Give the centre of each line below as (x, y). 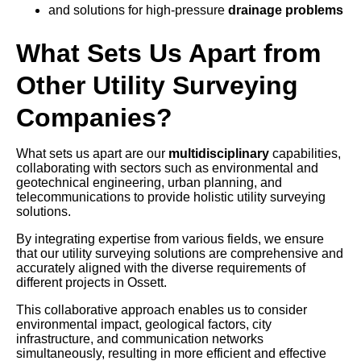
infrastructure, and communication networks (140, 339)
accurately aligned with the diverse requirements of (161, 268)
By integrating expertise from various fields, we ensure (170, 239)
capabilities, (305, 154)
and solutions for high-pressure (138, 10)
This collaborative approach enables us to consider (162, 310)
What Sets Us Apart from (168, 54)
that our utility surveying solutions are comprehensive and (180, 254)
